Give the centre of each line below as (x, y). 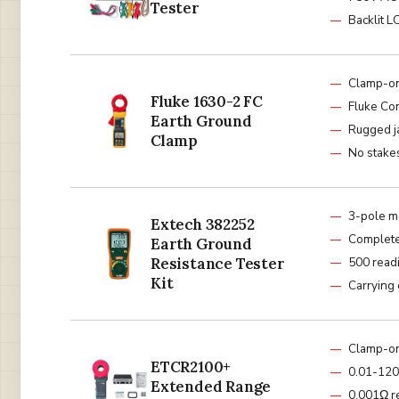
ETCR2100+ (191, 367)
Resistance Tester (218, 264)
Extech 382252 (203, 225)
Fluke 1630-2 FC (207, 102)
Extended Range (211, 387)
